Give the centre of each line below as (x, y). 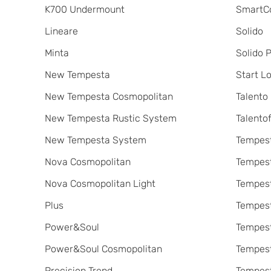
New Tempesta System (95, 140)
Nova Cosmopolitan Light (100, 184)
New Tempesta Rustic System (110, 118)
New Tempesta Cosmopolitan (109, 96)
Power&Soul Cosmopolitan (103, 249)
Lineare (61, 31)
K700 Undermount (84, 9)
